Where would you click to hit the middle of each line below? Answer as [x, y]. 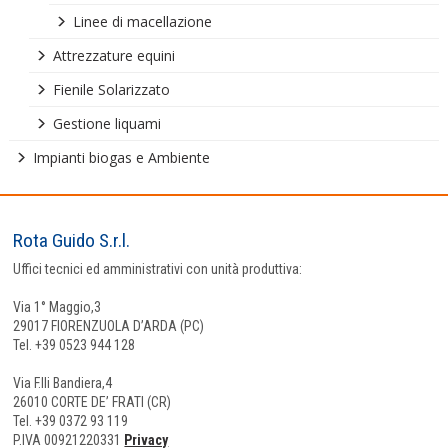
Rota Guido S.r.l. [72, 240]
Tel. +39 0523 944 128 [74, 345]
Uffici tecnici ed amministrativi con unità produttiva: [158, 269]
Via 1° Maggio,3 [57, 307]
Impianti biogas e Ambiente [121, 157]
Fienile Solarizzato [111, 89]
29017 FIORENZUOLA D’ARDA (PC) [109, 326]
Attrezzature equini [113, 55]
